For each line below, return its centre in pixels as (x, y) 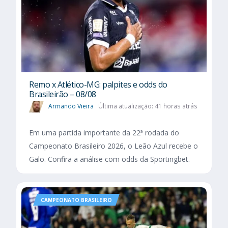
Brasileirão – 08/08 (63, 94)
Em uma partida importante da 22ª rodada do (104, 132)
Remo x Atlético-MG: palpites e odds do (98, 84)
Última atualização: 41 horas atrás (148, 106)
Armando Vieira (71, 106)
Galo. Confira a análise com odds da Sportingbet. (109, 159)
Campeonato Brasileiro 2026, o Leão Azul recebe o (113, 146)
